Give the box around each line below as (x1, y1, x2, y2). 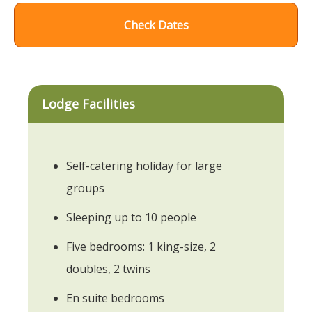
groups (66, 180, 104, 196)
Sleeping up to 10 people (66, 209, 196, 225)
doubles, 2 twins (66, 260, 150, 276)
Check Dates (123, 17, 189, 33)
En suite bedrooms (66, 290, 164, 306)
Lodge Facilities (42, 95, 135, 112)
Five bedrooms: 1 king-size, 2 (66, 238, 216, 254)
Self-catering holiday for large (66, 157, 222, 173)
